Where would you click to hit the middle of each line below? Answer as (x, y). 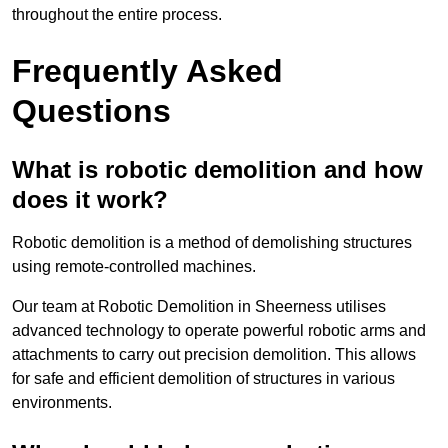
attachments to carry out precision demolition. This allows (214, 355)
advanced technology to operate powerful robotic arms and (219, 331)
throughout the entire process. (117, 15)
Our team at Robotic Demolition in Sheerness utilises (199, 307)
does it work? (90, 200)
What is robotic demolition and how (217, 170)
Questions (91, 111)
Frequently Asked (147, 71)
